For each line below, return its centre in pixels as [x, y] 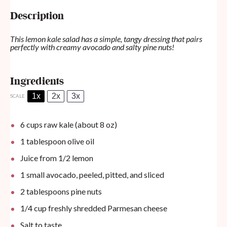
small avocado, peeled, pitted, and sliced [94, 175]
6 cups [31, 125]
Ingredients [37, 82]
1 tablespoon [43, 141]
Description [37, 17]
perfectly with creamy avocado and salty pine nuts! [92, 47]
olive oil [80, 141]
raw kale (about [71, 125]
